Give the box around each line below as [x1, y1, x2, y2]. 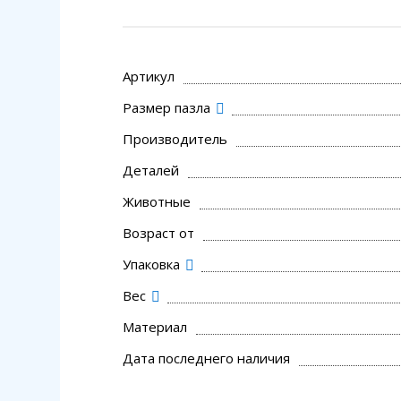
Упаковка [123, 254, 183, 273]
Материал [123, 317, 187, 336]
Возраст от [123, 223, 194, 242]
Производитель [123, 129, 227, 148]
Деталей [123, 160, 179, 179]
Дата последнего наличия [123, 348, 290, 367]
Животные [123, 192, 191, 210]
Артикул [123, 66, 175, 85]
